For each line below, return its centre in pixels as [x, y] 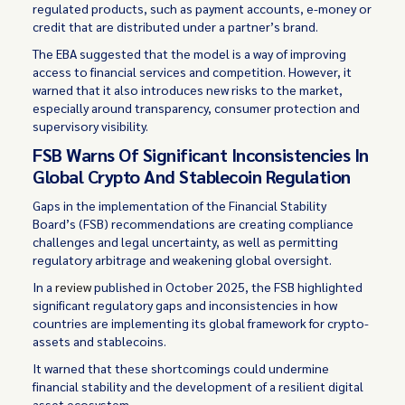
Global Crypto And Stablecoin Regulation [192, 176]
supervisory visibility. [91, 126]
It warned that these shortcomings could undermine [181, 368]
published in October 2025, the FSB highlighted [227, 287]
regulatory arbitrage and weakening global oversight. [183, 259]
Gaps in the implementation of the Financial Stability [180, 205]
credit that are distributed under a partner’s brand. [176, 26]
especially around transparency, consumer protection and [197, 108]
